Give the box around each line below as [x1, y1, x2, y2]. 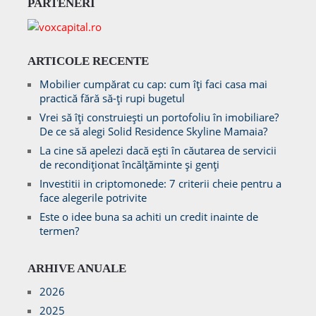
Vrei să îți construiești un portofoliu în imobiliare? [39, 110, 279, 125]
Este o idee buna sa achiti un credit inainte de [39, 209, 258, 224]
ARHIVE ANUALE [27, 262, 126, 276]
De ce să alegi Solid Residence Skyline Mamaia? [39, 124, 267, 139]
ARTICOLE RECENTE [27, 54, 149, 68]
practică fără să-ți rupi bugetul [39, 91, 185, 106]
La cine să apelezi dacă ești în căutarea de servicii [39, 143, 276, 158]
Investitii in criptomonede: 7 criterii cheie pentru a [39, 176, 281, 191]
